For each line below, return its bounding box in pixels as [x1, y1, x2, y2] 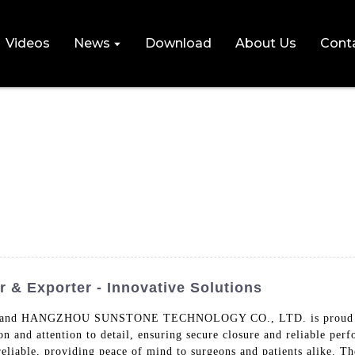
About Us [235, 36, 296, 51]
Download [144, 36, 212, 51]
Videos [5, 36, 50, 51]
